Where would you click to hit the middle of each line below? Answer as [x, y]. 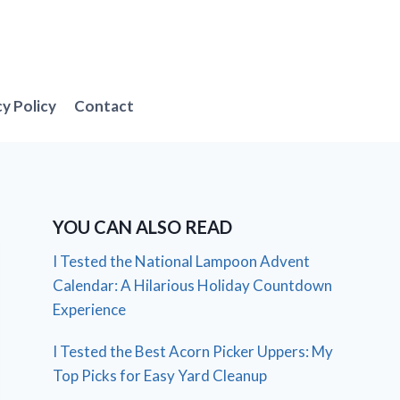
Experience [90, 309]
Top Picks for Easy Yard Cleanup [160, 375]
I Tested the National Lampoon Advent [182, 261]
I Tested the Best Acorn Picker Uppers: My [193, 351]
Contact [104, 106]
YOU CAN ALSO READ [143, 226]
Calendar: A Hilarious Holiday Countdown [193, 285]
